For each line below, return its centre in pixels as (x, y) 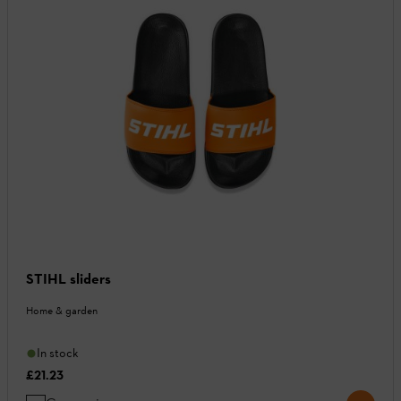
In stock (58, 354)
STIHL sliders (68, 279)
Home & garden (62, 311)
